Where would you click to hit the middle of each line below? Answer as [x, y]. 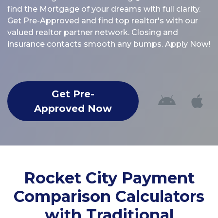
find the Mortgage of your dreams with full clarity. [104, 9]
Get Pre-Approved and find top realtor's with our [103, 20]
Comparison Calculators [109, 196]
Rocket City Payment [109, 178]
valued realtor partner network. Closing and [93, 32]
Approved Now [73, 108]
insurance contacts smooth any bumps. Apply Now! [109, 44]
